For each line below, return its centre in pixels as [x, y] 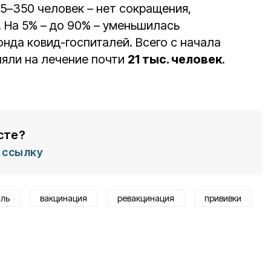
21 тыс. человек [175, 59]
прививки [223, 198]
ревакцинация [146, 198]
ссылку [22, 152]
